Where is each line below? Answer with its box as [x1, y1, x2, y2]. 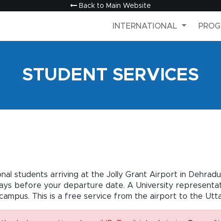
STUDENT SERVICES [22, 66, 199, 84]
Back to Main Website [77, 2, 151, 9]
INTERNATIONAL [112, 22, 180, 30]
